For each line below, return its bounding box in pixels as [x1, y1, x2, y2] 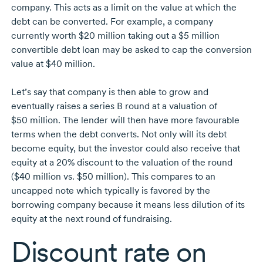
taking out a [125, 30, 178, 42]
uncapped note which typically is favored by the [11, 185, 210, 197]
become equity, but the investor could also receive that [11, 143, 240, 154]
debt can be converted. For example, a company [11, 16, 213, 28]
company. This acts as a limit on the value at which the [11, 2, 237, 14]
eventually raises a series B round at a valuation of [11, 100, 217, 112]
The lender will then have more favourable [60, 114, 240, 126]
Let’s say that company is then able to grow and [11, 86, 208, 98]
